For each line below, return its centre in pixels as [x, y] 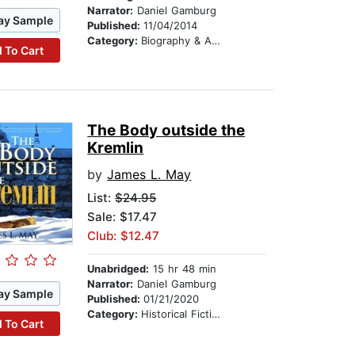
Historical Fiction [177, 314]
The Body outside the [166, 131]
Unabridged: [118, 269]
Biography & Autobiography [177, 41]
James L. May [149, 175]
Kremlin [116, 148]
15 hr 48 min [183, 269]
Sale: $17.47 [122, 217]
